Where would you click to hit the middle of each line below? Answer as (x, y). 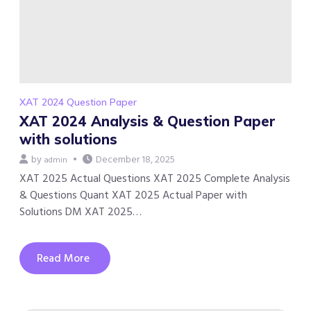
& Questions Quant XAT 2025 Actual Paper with (133, 195)
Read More (63, 258)
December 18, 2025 (135, 159)
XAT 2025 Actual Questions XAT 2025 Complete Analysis (155, 178)
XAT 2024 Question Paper (78, 102)
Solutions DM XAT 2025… (81, 211)
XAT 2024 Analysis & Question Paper (148, 121)
